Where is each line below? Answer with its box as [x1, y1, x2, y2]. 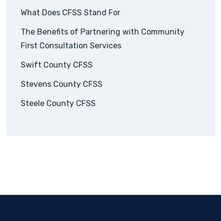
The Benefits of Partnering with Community [21, 27, 184, 37]
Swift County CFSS [21, 60, 93, 70]
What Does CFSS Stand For [21, 7, 120, 17]
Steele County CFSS [21, 98, 96, 108]
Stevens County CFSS [21, 79, 103, 89]
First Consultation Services [21, 40, 121, 50]
